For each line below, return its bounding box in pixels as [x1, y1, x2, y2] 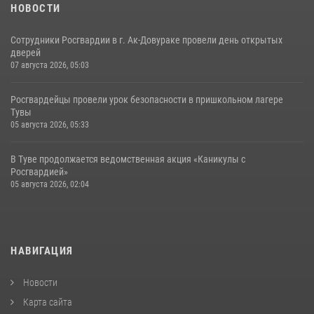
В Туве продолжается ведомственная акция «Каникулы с [11, 153, 245, 165]
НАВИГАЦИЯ [11, 245, 74, 258]
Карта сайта [21, 296, 72, 308]
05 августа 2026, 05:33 [11, 120, 89, 130]
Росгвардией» [11, 166, 68, 178]
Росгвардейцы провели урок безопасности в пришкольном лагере [11, 94, 283, 106]
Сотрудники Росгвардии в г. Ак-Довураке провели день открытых [11, 34, 282, 46]
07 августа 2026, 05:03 [11, 60, 89, 71]
